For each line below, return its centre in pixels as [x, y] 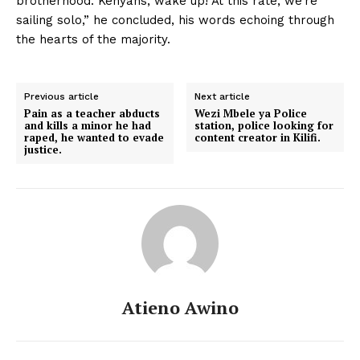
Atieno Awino [180, 308]
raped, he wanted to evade [94, 138]
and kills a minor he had [88, 126]
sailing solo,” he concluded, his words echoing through [175, 20]
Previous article [61, 97]
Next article [223, 97]
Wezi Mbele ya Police [251, 114]
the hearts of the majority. [93, 40]
